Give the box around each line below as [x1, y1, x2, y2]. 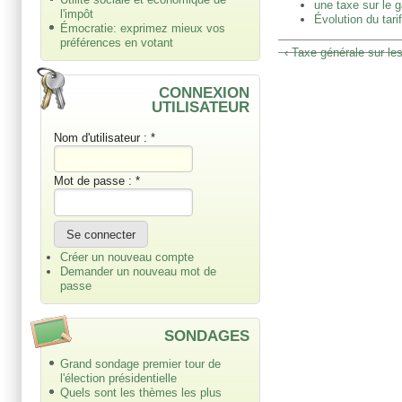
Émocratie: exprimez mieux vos [60, 21, 225, 35]
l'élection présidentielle [60, 371, 177, 386]
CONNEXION [159, 83, 250, 101]
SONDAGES [164, 326, 250, 345]
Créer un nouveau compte [60, 249, 194, 264]
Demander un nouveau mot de [60, 264, 216, 278]
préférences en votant [60, 35, 173, 49]
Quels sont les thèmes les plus [60, 386, 222, 400]
